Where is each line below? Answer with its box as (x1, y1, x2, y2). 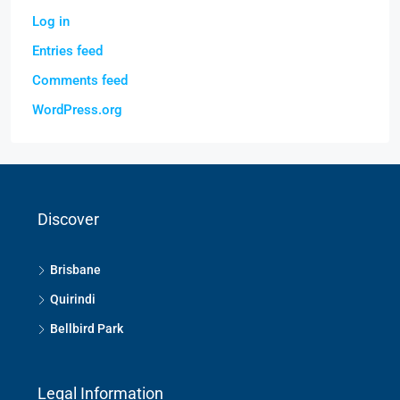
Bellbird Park (50, 321, 123, 337)
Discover (37, 210, 99, 229)
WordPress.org (32, 102, 122, 119)
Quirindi (50, 292, 96, 307)
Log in (32, 13, 70, 30)
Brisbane (50, 262, 101, 278)
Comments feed (32, 72, 128, 89)
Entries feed (32, 43, 103, 60)
